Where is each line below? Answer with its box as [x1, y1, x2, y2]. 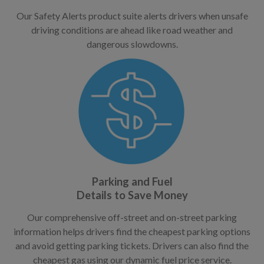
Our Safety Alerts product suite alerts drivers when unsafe [16, 9, 248, 21]
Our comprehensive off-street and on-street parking [27, 211, 237, 223]
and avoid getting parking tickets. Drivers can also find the [15, 239, 249, 251]
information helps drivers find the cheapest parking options [14, 225, 250, 237]
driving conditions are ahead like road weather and [31, 24, 233, 35]
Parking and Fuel [91, 174, 173, 188]
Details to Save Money [76, 188, 188, 202]
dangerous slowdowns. [86, 38, 178, 49]
